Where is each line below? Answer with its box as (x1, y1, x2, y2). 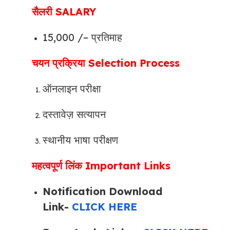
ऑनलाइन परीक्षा (43, 82, 101, 95)
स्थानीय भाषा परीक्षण (43, 133, 118, 146)
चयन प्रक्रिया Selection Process (32, 56, 180, 69)
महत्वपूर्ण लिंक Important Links (32, 159, 170, 172)
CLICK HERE (72, 200, 137, 213)
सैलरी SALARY (32, 5, 96, 18)
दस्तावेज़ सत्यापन (43, 107, 106, 121)
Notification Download (43, 184, 163, 198)
